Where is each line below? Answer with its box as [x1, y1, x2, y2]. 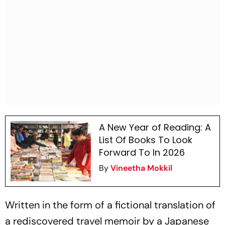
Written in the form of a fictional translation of [5, 198, 215, 212]
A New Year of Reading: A [98, 121, 211, 134]
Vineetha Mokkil [110, 163, 172, 174]
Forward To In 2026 [98, 146, 185, 159]
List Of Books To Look [98, 134, 192, 147]
